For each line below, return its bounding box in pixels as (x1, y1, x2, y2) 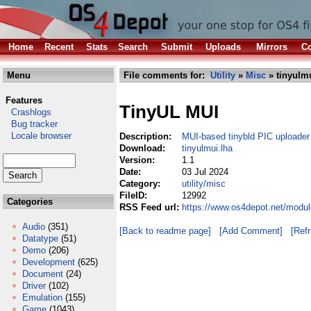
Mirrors (256, 42, 287, 52)
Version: (119, 155, 158, 165)
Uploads (205, 42, 241, 52)
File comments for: (121, 70, 210, 81)
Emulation (22, 292, 62, 303)
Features (6, 95, 42, 106)
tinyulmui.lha (182, 143, 233, 153)
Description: (119, 131, 174, 142)
